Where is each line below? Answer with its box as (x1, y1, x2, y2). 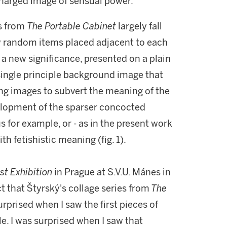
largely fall (116, 21, 162, 32)
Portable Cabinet (45, 21, 116, 32)
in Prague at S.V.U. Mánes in (52, 167, 171, 178)
